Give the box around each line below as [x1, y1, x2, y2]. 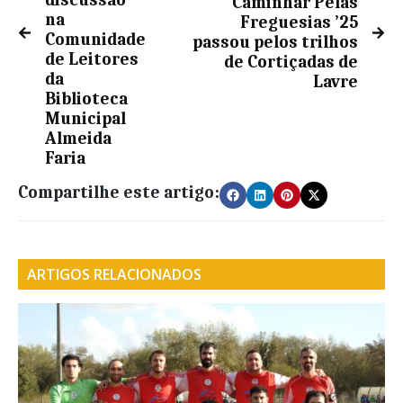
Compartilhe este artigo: [18, 183, 219, 203]
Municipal [45, 109, 126, 130]
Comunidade [45, 30, 146, 50]
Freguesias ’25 [240, 13, 358, 33]
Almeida [45, 129, 112, 149]
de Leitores [45, 49, 139, 70]
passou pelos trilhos [193, 32, 358, 53]
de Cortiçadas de [224, 52, 358, 73]
